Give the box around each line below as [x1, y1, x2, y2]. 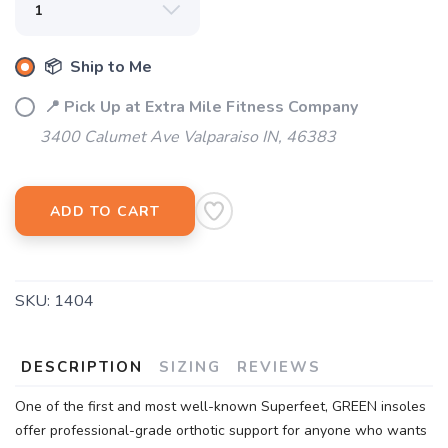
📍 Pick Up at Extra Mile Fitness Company [40, 96, 358, 118]
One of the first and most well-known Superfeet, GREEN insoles [15, 397, 426, 416]
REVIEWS [237, 357, 321, 377]
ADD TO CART [50, 202, 160, 221]
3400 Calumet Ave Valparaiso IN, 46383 [40, 126, 336, 148]
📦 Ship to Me [40, 56, 152, 78]
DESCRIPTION [21, 357, 143, 377]
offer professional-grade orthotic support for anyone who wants [15, 421, 427, 440]
